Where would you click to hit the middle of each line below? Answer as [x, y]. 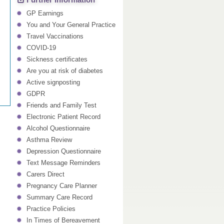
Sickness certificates [57, 59]
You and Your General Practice [71, 25]
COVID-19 [41, 48]
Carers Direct [46, 174]
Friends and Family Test [62, 105]
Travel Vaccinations [55, 36]
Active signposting [53, 82]
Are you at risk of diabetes [65, 71]
